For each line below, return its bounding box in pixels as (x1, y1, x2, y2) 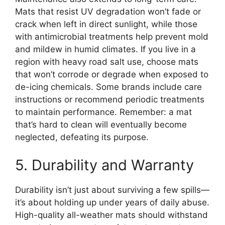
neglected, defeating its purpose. (15, 132, 149, 143)
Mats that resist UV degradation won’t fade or (15, 7, 201, 17)
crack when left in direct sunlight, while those (15, 19, 197, 30)
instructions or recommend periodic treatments (15, 94, 204, 105)
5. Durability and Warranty (15, 156, 194, 174)
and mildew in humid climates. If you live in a (15, 44, 196, 55)
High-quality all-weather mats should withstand (15, 209, 208, 220)
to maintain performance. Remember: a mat (15, 107, 192, 118)
